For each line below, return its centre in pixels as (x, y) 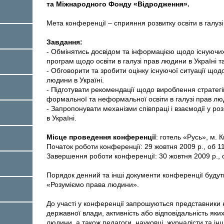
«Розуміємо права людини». (93, 184)
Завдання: (64, 42)
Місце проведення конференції (101, 137)
